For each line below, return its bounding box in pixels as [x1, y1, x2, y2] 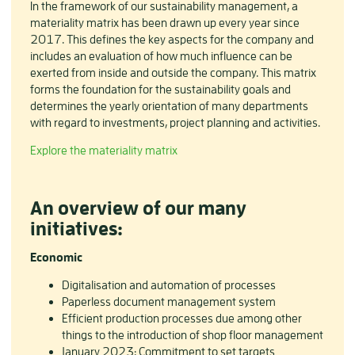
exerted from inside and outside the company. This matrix [30, 66, 316, 79]
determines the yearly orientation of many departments [30, 99, 308, 113]
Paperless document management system [62, 294, 276, 308]
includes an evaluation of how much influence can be [30, 49, 292, 63]
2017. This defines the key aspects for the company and [30, 32, 314, 46]
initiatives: [30, 217, 123, 239]
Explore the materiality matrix [30, 143, 177, 157]
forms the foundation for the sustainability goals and [30, 82, 291, 96]
